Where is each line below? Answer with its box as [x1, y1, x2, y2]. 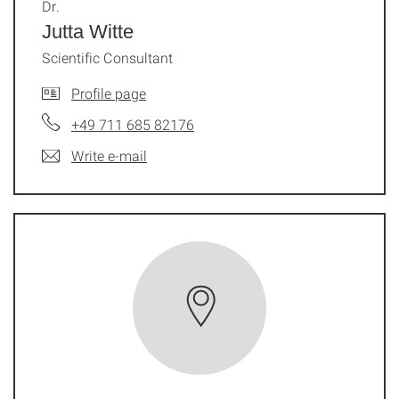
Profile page [71, 84, 146, 103]
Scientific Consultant [42, 48, 173, 68]
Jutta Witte [42, 20, 134, 44]
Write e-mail [71, 146, 147, 166]
